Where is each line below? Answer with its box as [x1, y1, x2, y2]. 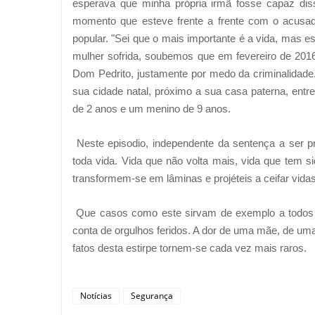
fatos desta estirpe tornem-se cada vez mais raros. [72, 242, 307, 254]
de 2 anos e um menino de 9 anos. [72, 103, 231, 115]
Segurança [131, 290, 173, 302]
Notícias [80, 290, 112, 302]
